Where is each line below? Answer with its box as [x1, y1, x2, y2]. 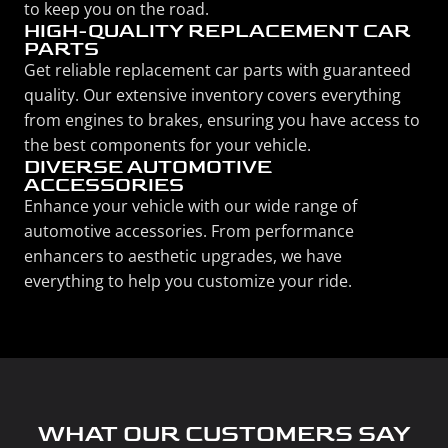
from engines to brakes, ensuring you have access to [24, 109, 420, 131]
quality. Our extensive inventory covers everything [24, 84, 401, 106]
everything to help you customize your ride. [24, 270, 352, 292]
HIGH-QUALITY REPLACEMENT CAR [24, 19, 411, 43]
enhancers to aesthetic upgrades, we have [24, 245, 342, 267]
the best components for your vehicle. [24, 134, 311, 156]
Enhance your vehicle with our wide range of [24, 195, 357, 217]
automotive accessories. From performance [24, 220, 354, 242]
